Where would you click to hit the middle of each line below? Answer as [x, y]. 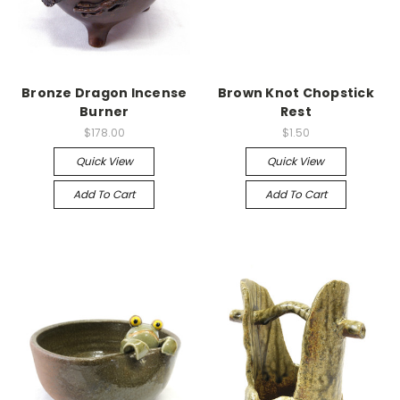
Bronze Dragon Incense [104, 93]
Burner [104, 112]
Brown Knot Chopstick [296, 93]
